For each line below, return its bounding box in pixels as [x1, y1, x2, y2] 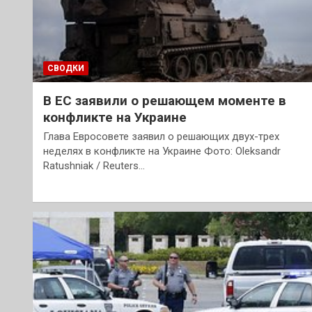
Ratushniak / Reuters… [43, 159, 145, 173]
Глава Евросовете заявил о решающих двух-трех [43, 130, 279, 143]
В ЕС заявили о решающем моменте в [43, 93, 286, 109]
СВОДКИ [47, 63, 84, 74]
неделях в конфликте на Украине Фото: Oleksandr [43, 145, 281, 158]
